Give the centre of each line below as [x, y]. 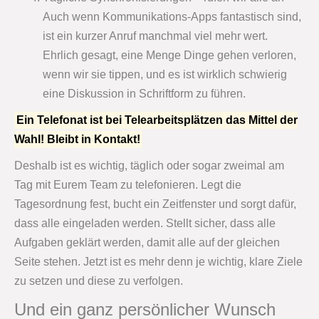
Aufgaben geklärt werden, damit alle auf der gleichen [147, 243]
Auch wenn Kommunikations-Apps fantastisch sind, [172, 17]
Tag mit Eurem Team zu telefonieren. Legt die [128, 185]
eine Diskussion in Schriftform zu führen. [144, 94]
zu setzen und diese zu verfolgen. [99, 281]
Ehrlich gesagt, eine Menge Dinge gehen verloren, [169, 56]
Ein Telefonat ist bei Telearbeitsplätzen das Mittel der [157, 120]
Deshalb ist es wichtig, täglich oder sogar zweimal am [149, 166]
